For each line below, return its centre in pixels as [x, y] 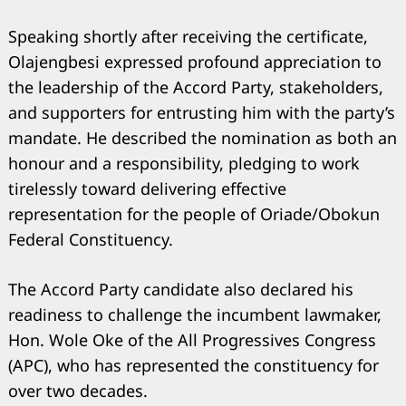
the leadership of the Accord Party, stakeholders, [196, 87]
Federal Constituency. [91, 239]
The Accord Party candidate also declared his [181, 289]
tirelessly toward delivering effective [147, 188]
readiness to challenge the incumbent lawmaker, [195, 314]
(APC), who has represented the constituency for [193, 365]
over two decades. [78, 390]
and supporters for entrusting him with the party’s [202, 112]
